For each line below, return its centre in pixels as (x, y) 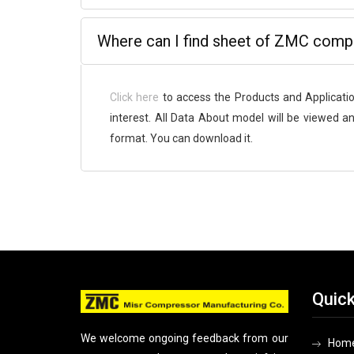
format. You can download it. (181, 138)
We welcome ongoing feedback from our (185, 339)
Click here (135, 97)
